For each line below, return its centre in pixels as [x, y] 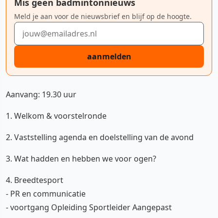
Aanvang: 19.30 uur [41, 94]
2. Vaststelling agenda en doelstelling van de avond [100, 137]
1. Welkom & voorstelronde [56, 116]
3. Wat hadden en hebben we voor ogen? [81, 159]
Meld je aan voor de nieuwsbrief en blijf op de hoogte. [103, 16]
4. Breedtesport [35, 180]
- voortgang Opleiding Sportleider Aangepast [89, 207]
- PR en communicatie [46, 194]
